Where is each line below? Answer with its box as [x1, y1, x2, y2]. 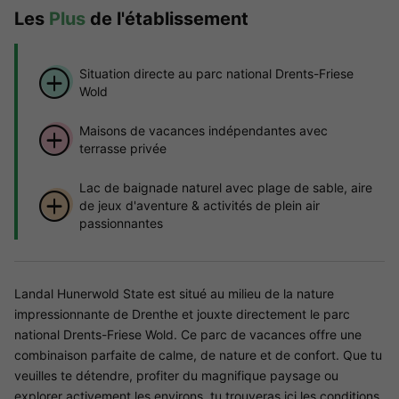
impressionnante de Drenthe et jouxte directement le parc [14, 306, 350, 322]
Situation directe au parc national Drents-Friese [78, 66, 354, 82]
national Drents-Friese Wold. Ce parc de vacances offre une [14, 327, 362, 343]
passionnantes [78, 216, 163, 232]
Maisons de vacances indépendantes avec [78, 123, 328, 139]
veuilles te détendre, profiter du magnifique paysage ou [14, 368, 338, 384]
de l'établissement [85, 8, 248, 30]
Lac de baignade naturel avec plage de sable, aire [78, 180, 372, 196]
